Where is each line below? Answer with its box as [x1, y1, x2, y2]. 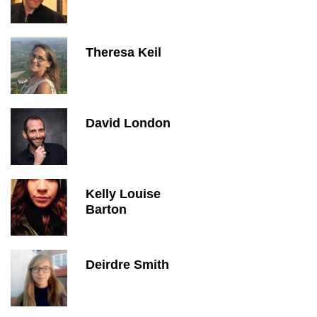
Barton [86, 202, 127, 217]
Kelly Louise [86, 187, 161, 201]
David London [86, 116, 171, 130]
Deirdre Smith [86, 258, 169, 272]
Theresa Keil [86, 45, 161, 59]
